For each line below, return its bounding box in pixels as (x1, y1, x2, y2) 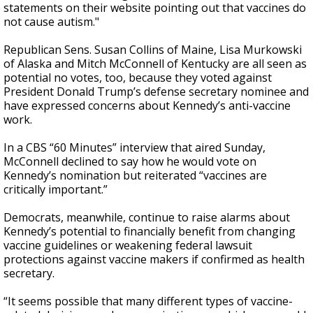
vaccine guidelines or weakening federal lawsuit (3, 237, 252, 253)
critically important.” (3, 181, 108, 197)
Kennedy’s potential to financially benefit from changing (3, 223, 296, 239)
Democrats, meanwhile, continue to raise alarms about (3, 209, 290, 225)
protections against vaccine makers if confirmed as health (3, 251, 305, 267)
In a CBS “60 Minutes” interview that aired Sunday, (3, 139, 265, 155)
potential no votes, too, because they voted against (3, 69, 272, 85)
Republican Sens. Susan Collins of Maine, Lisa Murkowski (3, 41, 302, 57)
